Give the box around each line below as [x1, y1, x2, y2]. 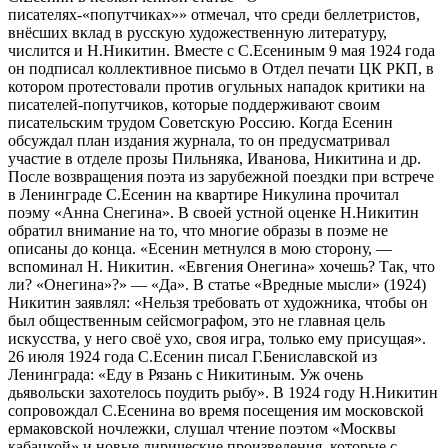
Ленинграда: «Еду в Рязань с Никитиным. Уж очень [8, 365, 363, 383]
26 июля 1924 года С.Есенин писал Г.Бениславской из [8, 347, 377, 365]
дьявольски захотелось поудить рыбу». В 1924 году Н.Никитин [8, 383, 438, 401]
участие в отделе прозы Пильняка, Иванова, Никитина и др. [8, 149, 421, 167]
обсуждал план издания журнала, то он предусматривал [8, 131, 390, 149]
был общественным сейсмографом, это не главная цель [8, 311, 385, 329]
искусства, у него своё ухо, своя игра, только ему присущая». [8, 329, 426, 347]
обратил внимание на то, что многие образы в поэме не [8, 221, 388, 239]
